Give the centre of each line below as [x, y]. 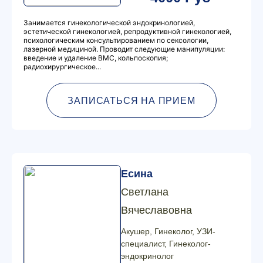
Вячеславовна [156, 210]
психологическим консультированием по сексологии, [116, 40]
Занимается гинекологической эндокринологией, [109, 23]
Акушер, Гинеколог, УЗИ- [168, 231]
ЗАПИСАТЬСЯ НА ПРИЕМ [131, 100]
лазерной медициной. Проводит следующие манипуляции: [124, 49]
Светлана [145, 192]
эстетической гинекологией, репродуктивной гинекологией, [127, 31]
